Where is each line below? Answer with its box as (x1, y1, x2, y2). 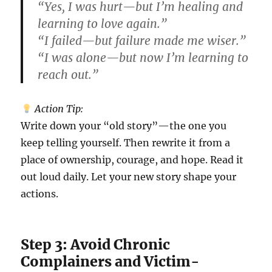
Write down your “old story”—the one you (21, 120, 227, 132)
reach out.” (38, 67, 99, 83)
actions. (21, 188, 59, 200)
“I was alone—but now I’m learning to (38, 50, 249, 66)
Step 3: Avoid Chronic (21, 236, 171, 254)
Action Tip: (34, 103, 83, 115)
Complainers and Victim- (21, 253, 200, 271)
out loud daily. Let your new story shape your (21, 171, 237, 183)
